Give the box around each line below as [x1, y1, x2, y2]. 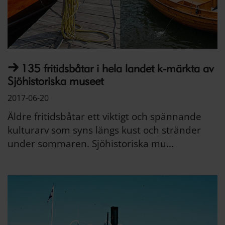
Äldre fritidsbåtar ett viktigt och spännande [8, 109, 201, 123]
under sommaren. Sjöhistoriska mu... [8, 137, 174, 150]
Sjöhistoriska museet [8, 74, 103, 87]
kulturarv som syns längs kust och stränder [8, 123, 201, 137]
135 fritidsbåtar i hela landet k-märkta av [21, 62, 213, 75]
